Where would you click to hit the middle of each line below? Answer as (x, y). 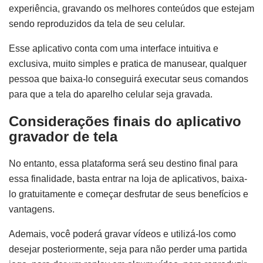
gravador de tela (63, 137)
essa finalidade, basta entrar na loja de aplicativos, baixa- (128, 179)
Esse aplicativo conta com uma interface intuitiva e (114, 49)
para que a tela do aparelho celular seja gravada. (111, 95)
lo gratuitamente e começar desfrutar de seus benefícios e (129, 194)
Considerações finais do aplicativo (125, 122)
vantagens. (32, 210)
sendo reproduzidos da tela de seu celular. (97, 24)
